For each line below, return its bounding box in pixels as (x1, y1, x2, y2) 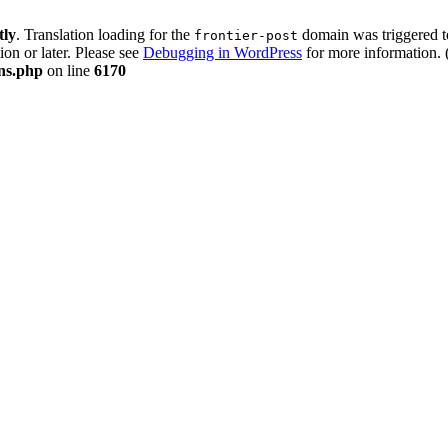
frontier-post (194, 28, 298, 43)
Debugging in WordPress (143, 44, 302, 61)
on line (43, 62, 94, 79)
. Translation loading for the (16, 26, 194, 43)
